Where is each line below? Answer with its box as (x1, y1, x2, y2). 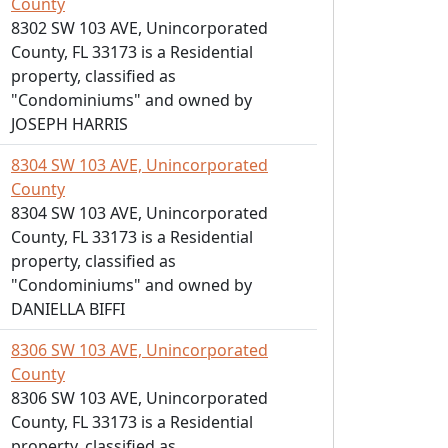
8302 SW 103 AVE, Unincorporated (11, 17, 268, 39)
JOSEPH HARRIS (11, 113, 128, 135)
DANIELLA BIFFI (11, 298, 125, 320)
